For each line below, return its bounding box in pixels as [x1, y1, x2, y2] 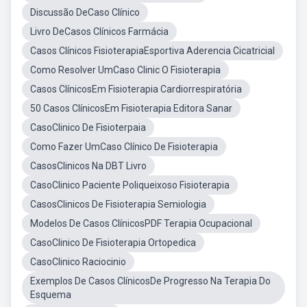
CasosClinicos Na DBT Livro [30, 160, 147, 171]
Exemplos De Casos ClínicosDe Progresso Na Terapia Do [30, 275, 271, 286]
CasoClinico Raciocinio [30, 256, 126, 267]
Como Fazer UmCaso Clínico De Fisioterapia [30, 141, 218, 152]
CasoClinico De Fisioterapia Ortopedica [30, 237, 196, 248]
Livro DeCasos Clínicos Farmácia [30, 26, 169, 37]
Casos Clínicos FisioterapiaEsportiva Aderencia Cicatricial [30, 45, 275, 56]
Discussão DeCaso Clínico [30, 7, 140, 18]
